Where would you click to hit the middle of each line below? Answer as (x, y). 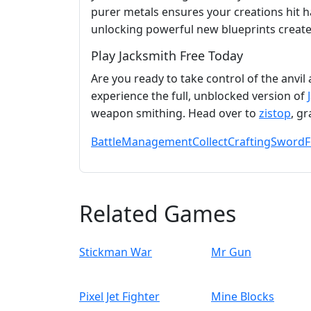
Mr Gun (231, 252)
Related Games (158, 214)
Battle (106, 142)
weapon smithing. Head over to (175, 114)
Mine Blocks (243, 297)
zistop (275, 114)
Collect (210, 142)
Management (157, 142)
